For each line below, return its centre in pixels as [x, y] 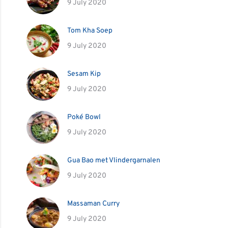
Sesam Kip [84, 74]
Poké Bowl [84, 117]
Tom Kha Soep [90, 31]
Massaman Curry [93, 204]
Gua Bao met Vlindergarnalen [114, 161]
